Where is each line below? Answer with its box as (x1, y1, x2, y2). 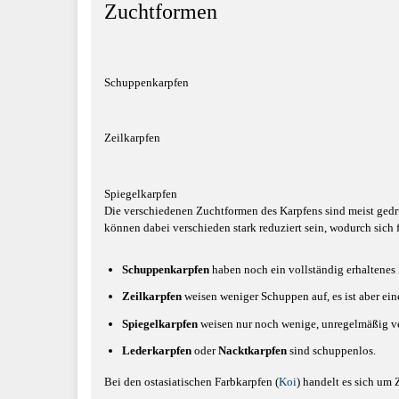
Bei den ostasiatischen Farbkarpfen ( (104, 375, 279, 388)
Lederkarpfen (121, 344, 191, 357)
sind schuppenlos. (286, 344, 376, 357)
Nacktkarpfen (217, 344, 287, 357)
